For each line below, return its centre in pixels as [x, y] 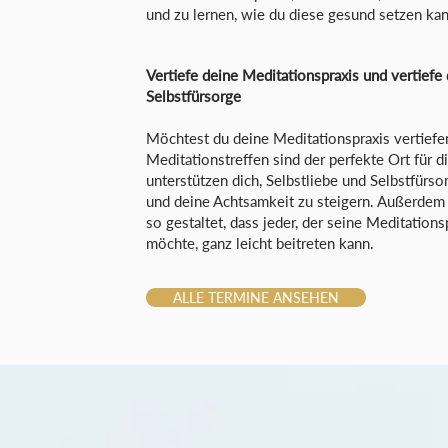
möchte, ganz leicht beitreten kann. [260, 243]
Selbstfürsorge [193, 96]
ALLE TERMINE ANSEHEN [256, 297]
